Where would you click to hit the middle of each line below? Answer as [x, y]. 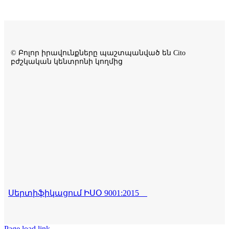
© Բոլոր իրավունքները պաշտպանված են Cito [98, 53]
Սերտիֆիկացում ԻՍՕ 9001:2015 [77, 193]
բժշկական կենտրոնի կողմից [66, 61]
